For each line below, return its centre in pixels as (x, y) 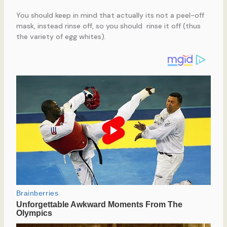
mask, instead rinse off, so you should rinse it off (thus (108, 26)
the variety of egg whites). (61, 36)
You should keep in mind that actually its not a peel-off (110, 15)
